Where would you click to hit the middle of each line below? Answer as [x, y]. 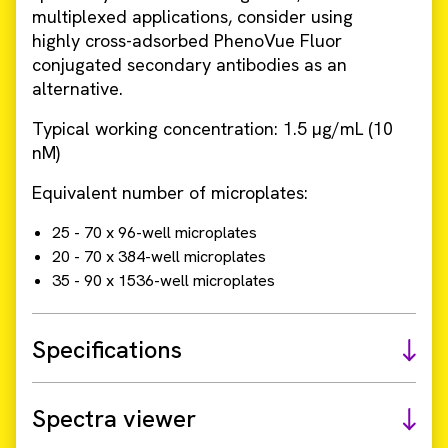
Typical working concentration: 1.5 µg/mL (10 [212, 128]
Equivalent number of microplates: [170, 192]
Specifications [107, 349]
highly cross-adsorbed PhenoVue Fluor [187, 40]
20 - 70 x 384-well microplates [159, 256]
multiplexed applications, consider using [192, 16]
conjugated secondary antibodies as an [189, 64]
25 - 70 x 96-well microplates [154, 232]
